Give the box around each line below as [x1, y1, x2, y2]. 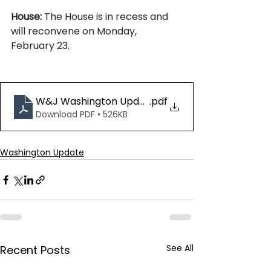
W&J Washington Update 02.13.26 [36, 94, 193, 108]
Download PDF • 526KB [36, 108, 128, 120]
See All [166, 242, 194, 254]
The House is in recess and [42, 10, 171, 24]
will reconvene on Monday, [11, 24, 139, 38]
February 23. [11, 39, 70, 53]
